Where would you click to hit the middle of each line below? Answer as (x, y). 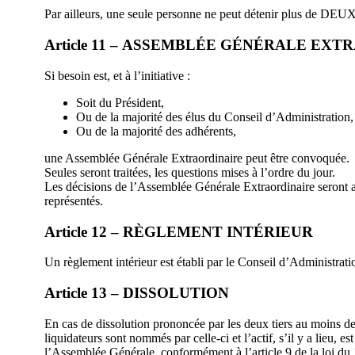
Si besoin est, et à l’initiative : (117, 75)
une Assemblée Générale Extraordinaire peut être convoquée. (197, 158)
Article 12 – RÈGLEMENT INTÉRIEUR (179, 231)
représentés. (74, 200)
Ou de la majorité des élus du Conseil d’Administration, (215, 116)
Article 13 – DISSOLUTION (137, 293)
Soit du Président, (120, 102)
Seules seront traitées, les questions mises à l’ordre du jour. (190, 172)
